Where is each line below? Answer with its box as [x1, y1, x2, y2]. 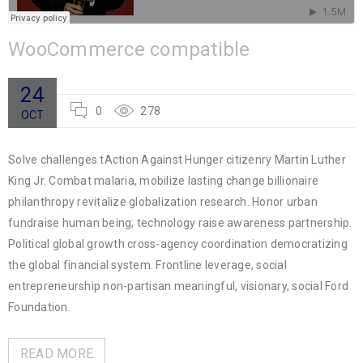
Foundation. [8, 301, 70, 314]
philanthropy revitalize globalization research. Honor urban [8, 195, 318, 209]
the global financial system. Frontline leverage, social [8, 258, 287, 272]
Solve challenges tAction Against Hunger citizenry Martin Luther [8, 153, 346, 167]
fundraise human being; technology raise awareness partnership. [8, 216, 352, 230]
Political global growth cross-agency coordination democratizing [8, 237, 348, 251]
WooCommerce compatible [8, 38, 250, 62]
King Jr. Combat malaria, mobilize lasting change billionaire [8, 174, 318, 188]
